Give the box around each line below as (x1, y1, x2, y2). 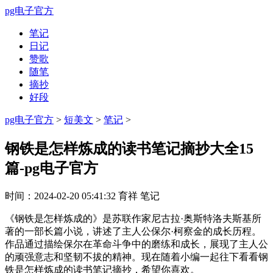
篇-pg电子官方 (5, 160, 98, 176)
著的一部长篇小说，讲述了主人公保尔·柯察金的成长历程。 (5, 225, 261, 236)
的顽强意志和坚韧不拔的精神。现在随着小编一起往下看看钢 (5, 251, 268, 262)
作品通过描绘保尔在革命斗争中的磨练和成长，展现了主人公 (5, 238, 268, 249)
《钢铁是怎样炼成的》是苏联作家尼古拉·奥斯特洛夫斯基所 (5, 213, 261, 224)
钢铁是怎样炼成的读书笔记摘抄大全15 (5, 140, 253, 157)
